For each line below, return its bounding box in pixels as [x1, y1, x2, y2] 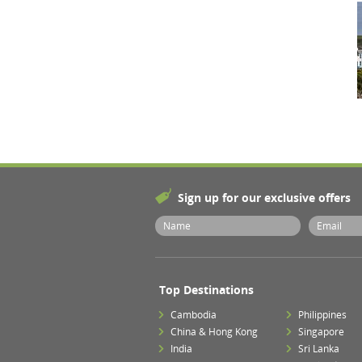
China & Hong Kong [170, 325, 258, 339]
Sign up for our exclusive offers [178, 190, 351, 205]
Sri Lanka [298, 342, 340, 356]
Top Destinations [159, 282, 254, 297]
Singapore [298, 325, 345, 339]
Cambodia [170, 308, 217, 322]
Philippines [298, 308, 347, 322]
